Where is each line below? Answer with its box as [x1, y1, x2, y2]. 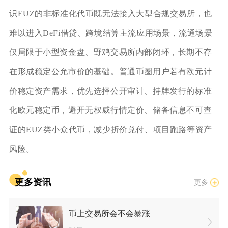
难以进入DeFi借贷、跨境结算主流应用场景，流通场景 [9, 28, 213, 37]
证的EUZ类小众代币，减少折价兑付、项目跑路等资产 [9, 125, 212, 134]
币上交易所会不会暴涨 [68, 209, 150, 218]
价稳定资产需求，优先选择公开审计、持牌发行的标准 [9, 86, 212, 95]
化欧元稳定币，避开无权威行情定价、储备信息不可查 [9, 105, 212, 115]
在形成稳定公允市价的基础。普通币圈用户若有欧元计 [9, 67, 212, 76]
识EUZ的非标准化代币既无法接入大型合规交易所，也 [9, 9, 212, 18]
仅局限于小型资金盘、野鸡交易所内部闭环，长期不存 [9, 47, 212, 56]
